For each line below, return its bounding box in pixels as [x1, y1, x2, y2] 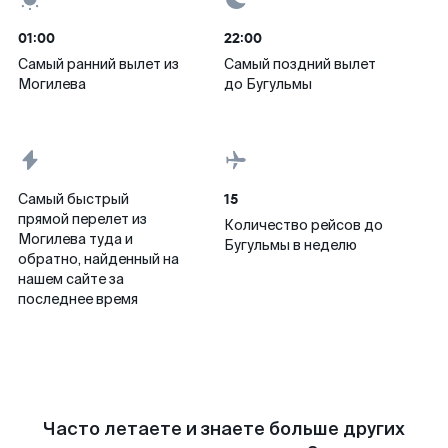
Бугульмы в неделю [224, 236, 357, 254]
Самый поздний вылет [224, 55, 376, 73]
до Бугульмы [224, 75, 312, 93]
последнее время [18, 290, 138, 308]
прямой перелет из [18, 210, 147, 228]
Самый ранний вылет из [18, 55, 179, 73]
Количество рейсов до [224, 216, 383, 234]
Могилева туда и [18, 230, 133, 248]
